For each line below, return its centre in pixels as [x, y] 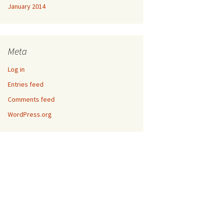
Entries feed [26, 84]
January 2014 [27, 6]
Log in [16, 69]
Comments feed [31, 99]
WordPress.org [30, 114]
